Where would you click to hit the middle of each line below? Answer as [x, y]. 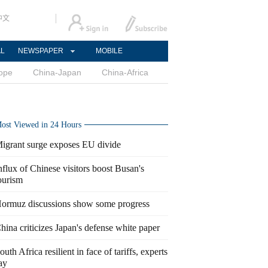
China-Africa [125, 72]
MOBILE [109, 51]
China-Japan [57, 72]
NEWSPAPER [41, 51]
